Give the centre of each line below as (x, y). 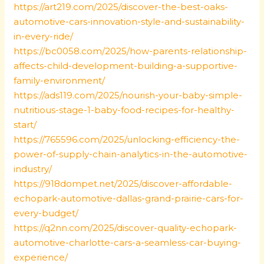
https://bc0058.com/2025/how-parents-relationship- (131, 51)
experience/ (41, 257)
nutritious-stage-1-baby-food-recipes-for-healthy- (124, 110)
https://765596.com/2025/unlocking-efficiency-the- (127, 139)
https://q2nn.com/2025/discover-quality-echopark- (126, 228)
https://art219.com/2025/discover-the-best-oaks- (121, 7)
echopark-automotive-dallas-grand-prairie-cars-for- (129, 198)
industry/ (33, 169)
